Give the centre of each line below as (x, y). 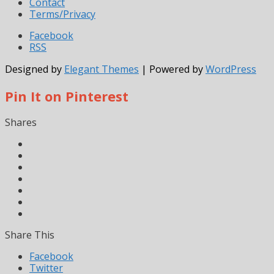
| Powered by (172, 69)
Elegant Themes (102, 69)
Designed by (35, 69)
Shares (21, 122)
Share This (30, 235)
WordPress (231, 69)
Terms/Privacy (62, 14)
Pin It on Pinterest (67, 96)
